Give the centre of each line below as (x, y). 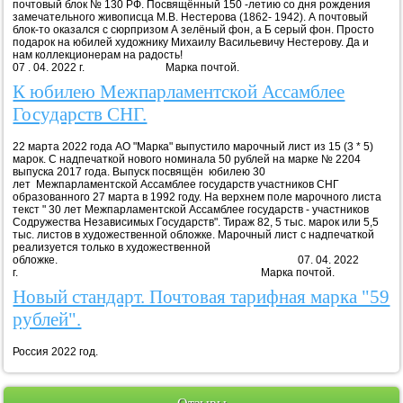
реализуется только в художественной (112, 248)
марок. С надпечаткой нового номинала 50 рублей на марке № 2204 (187, 160)
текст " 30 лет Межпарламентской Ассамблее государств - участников (191, 210)
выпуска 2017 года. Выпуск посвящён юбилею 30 (139, 172)
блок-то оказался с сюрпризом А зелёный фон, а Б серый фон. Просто (194, 29)
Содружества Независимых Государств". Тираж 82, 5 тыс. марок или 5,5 (196, 223)
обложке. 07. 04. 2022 (186, 260)
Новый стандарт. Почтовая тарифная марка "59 (201, 297)
